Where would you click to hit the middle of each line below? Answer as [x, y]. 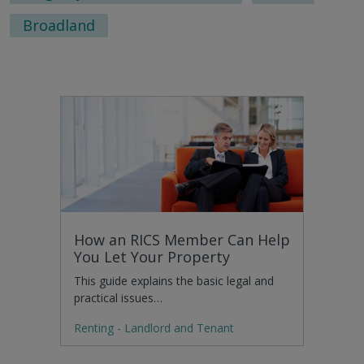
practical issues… [118, 298]
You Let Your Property [152, 257]
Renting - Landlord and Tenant [154, 327]
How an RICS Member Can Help [182, 240]
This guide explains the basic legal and [174, 281]
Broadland [59, 26]
